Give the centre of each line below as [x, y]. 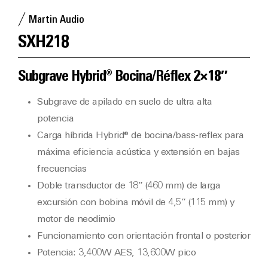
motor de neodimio [76, 220]
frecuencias [62, 169]
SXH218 [43, 43]
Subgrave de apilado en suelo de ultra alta [124, 102]
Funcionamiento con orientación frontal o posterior [144, 236]
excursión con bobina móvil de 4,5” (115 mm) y [136, 203]
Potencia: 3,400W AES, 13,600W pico [116, 253]
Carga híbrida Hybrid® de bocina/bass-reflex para [140, 136]
